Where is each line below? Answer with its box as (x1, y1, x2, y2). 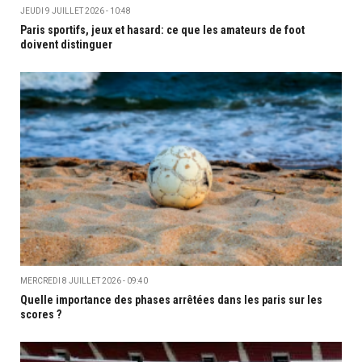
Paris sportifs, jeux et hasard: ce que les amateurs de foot (20, 23, 305, 36)
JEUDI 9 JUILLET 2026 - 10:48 (20, 6, 131, 15)
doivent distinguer (20, 37, 112, 51)
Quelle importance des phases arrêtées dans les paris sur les (20, 293, 322, 307)
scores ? (20, 308, 61, 322)
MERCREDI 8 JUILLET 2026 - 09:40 (20, 276, 148, 286)
